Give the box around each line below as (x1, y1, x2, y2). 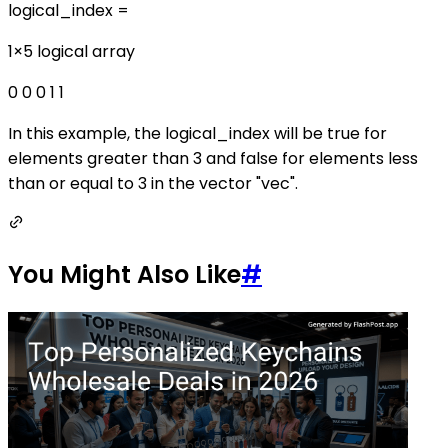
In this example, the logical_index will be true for (8, 121, 387, 145)
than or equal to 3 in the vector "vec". (8, 171, 298, 195)
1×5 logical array (8, 39, 135, 63)
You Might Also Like (8, 257, 241, 291)
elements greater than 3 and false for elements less (8, 146, 418, 170)
